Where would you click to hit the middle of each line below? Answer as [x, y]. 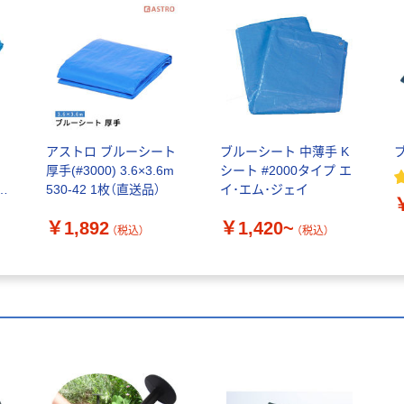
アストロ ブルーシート [110, 152]
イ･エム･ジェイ [264, 190]
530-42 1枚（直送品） [103, 190]
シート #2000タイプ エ [285, 171]
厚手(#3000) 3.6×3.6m [110, 171]
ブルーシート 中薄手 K [284, 152]
